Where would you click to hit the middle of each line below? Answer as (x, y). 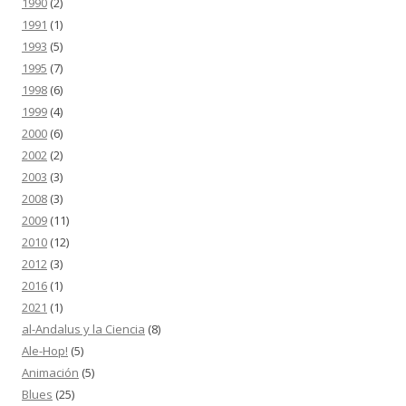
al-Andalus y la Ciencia (83, 329)
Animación (50, 373)
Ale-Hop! (45, 351)
